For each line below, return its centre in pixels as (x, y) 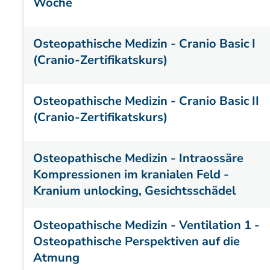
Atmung (56, 258)
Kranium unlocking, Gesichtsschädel (134, 191)
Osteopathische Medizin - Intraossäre (138, 158)
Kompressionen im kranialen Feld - (131, 174)
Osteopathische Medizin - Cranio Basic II (146, 101)
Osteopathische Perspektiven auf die (137, 241)
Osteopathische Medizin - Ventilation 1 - (146, 225)
